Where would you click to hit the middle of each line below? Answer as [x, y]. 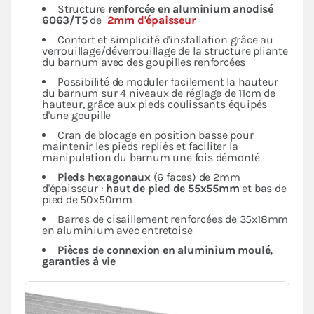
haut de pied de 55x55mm [173, 188]
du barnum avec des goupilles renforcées [144, 62]
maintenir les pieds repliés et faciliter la [140, 146]
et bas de [263, 188]
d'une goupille [77, 115]
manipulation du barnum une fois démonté [151, 157]
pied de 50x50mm [88, 199]
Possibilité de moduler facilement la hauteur [168, 81]
